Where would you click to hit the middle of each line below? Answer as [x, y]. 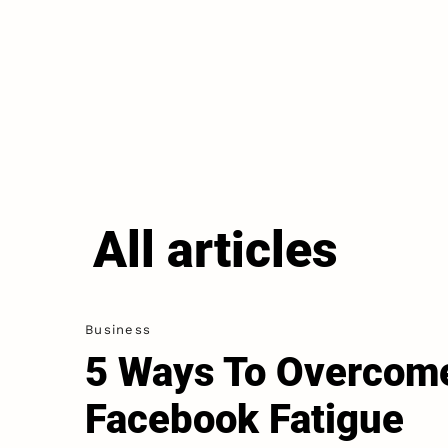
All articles [215, 250]
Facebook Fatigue [244, 420]
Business [118, 330]
